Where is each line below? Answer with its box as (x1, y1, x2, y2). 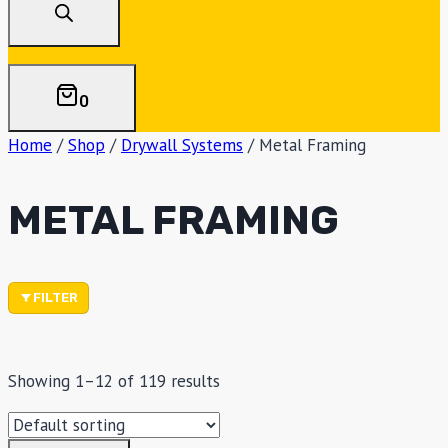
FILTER (33, 290, 78, 306)
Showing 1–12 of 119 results (8, 370, 220, 393)
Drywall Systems (121, 134, 243, 157)
